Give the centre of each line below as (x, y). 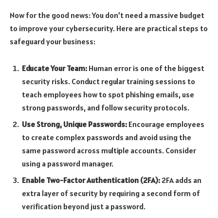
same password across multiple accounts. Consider (109, 151)
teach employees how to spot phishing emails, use (108, 95)
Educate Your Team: (54, 68)
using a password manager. (68, 164)
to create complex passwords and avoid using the (107, 137)
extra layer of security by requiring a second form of (111, 193)
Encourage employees (166, 124)
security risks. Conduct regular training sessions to (109, 82)
